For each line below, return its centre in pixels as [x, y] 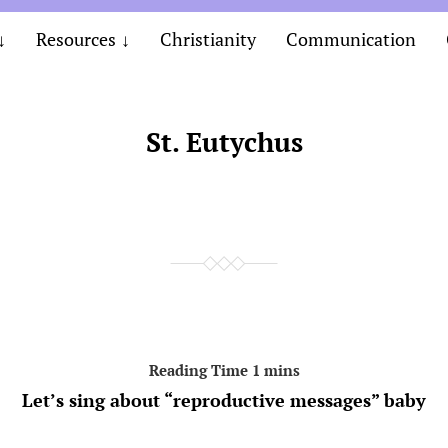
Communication [350, 39]
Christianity [207, 39]
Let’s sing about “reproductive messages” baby [224, 400]
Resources [75, 39]
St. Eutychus [224, 142]
